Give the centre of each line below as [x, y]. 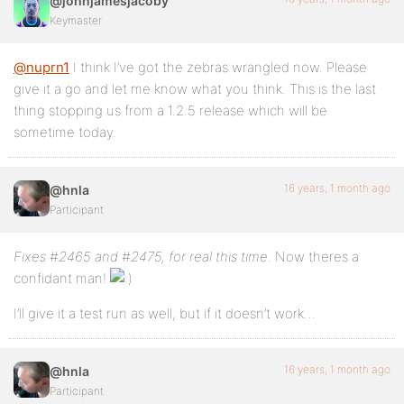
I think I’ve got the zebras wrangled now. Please [218, 68]
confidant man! [62, 279]
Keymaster [76, 21]
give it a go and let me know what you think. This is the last [195, 89]
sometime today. [65, 133]
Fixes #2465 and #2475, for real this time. [142, 257]
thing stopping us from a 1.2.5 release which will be [170, 111]
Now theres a [315, 257]
